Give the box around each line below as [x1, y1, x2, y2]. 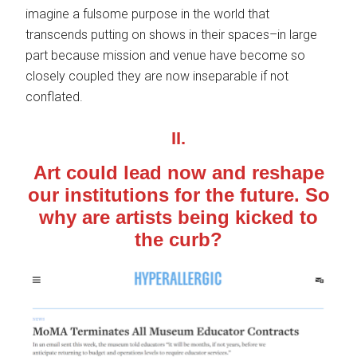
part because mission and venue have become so [25, 48, 306, 64]
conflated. [25, 89, 84, 105]
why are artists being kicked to [39, 206, 318, 229]
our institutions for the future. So [27, 184, 330, 206]
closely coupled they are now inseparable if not [25, 69, 289, 84]
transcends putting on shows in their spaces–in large [25, 27, 318, 43]
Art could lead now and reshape [33, 162, 324, 184]
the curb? [135, 229, 222, 251]
